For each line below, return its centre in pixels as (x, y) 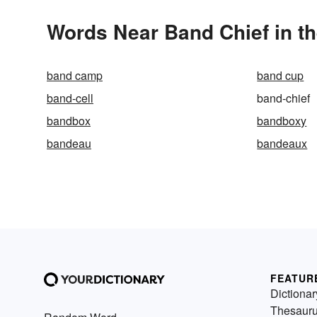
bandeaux (282, 143)
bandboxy (282, 120)
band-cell (70, 98)
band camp (75, 75)
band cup (281, 75)
